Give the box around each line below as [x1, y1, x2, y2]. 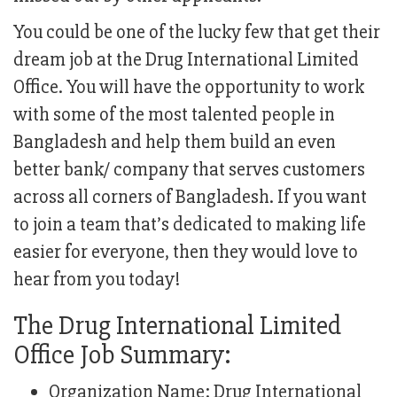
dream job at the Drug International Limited [13, 48, 359, 73]
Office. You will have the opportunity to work [13, 75, 364, 100]
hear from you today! [13, 268, 180, 292]
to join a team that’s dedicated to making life [13, 213, 366, 237]
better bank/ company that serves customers [13, 158, 365, 183]
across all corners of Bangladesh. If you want [13, 185, 367, 210]
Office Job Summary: [13, 339, 231, 372]
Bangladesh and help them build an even [13, 130, 336, 155]
